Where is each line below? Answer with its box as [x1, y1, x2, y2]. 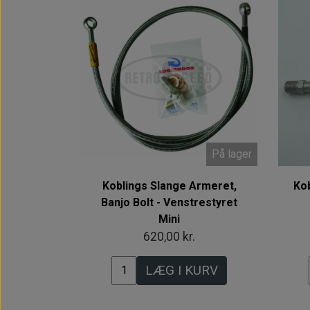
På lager [212, 147, 252, 161]
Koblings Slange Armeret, [102, 179, 237, 192]
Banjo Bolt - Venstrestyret [101, 195, 237, 209]
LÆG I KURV [145, 262, 218, 278]
